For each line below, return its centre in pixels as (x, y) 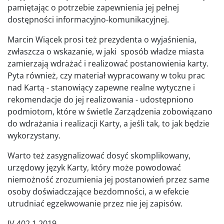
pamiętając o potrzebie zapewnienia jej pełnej (93, 7)
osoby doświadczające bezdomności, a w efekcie (98, 191)
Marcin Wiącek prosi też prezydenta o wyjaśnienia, (102, 39)
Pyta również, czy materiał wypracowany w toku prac (106, 75)
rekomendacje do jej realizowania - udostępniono (100, 99)
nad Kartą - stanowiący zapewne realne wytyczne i (101, 87)
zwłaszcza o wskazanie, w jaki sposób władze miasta (106, 51)
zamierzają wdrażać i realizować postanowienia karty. (108, 63)
